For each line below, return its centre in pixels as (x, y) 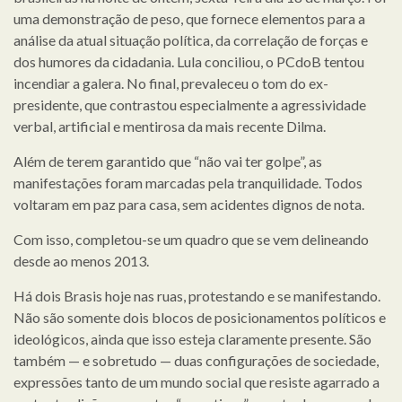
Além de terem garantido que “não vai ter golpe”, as (168, 161)
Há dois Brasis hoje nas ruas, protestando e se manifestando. (197, 295)
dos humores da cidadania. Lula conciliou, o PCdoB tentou (189, 61)
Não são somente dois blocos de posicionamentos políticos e (200, 317)
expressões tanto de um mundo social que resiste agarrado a (197, 381)
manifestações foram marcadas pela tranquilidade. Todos (188, 182)
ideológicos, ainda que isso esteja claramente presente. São (192, 338)
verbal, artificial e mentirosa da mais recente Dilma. (170, 126)
